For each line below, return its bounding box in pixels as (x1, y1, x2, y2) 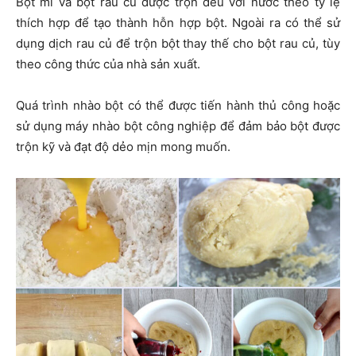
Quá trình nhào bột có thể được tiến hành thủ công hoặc (16, 98, 340, 114)
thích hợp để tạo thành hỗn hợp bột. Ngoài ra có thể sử (16, 15, 340, 31)
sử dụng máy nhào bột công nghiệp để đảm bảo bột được (16, 118, 340, 134)
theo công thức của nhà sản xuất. (16, 56, 200, 72)
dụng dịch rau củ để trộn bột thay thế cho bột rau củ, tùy (16, 36, 340, 52)
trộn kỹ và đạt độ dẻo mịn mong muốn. (16, 139, 230, 155)
